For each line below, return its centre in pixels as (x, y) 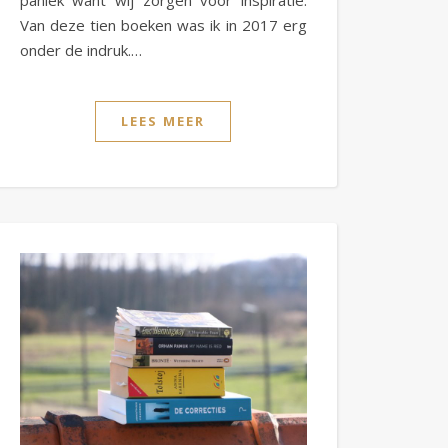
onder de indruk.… (80, 50)
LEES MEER (163, 121)
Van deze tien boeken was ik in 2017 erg (163, 25)
